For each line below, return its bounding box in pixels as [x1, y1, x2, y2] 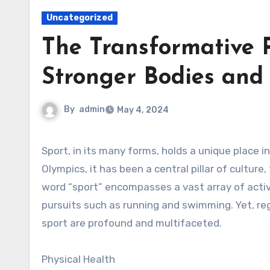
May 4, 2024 [117, 105, 169, 115]
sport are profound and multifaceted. [42, 217, 222, 229]
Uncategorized [46, 13, 113, 23]
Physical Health [42, 253, 115, 265]
